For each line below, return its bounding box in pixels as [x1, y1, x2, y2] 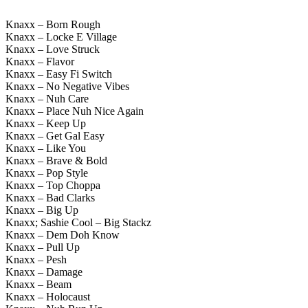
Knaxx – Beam [5, 278, 71, 291]
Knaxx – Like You [5, 142, 86, 155]
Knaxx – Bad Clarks [5, 192, 95, 204]
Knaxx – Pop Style [5, 167, 88, 179]
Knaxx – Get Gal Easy [5, 130, 104, 142]
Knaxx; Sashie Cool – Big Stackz [5, 217, 151, 229]
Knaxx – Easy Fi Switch [5, 68, 112, 80]
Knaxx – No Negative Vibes [5, 80, 129, 93]
